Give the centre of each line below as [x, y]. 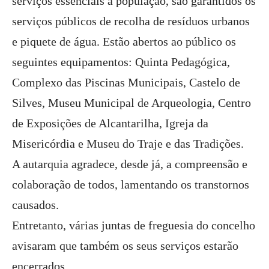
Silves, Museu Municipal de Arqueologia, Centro [131, 103]
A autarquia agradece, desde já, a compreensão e [130, 164]
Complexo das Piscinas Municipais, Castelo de [126, 82]
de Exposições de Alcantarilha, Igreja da [110, 123]
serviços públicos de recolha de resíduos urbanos [131, 21]
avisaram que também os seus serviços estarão [125, 246]
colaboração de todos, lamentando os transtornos [131, 184]
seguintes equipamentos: [74, 62]
